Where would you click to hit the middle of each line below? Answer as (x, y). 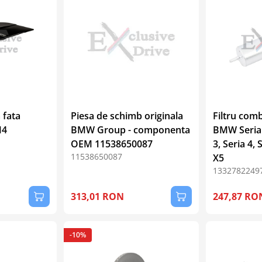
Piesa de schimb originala (127, 116)
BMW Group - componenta (131, 130)
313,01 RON (98, 196)
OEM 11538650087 (112, 144)
